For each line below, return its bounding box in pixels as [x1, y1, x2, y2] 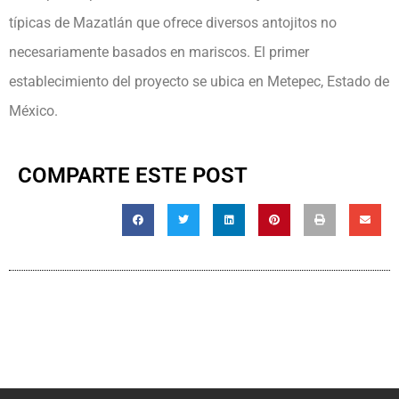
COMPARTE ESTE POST [18, 163, 248, 189]
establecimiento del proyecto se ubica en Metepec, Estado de [9, 73, 389, 90]
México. [9, 102, 58, 119]
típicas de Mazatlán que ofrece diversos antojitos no [9, 14, 337, 31]
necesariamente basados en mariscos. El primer [9, 44, 309, 61]
